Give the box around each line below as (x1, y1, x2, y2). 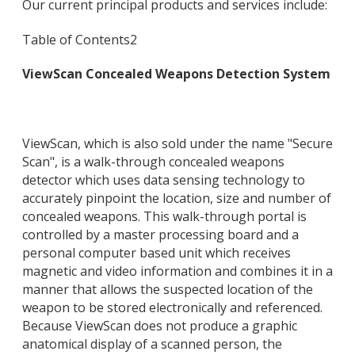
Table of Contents (22, 30, 130, 48)
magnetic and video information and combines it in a (22, 262, 333, 281)
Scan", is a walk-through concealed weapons (22, 153, 284, 171)
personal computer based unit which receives (22, 244, 291, 262)
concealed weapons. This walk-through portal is (22, 208, 307, 226)
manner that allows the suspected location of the (22, 281, 313, 299)
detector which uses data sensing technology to (22, 171, 305, 189)
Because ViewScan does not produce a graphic (22, 317, 297, 335)
